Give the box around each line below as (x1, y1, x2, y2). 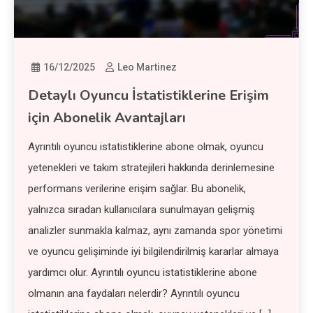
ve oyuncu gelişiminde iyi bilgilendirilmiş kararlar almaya (28, 245, 279, 259)
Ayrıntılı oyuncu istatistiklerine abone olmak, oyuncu (28, 140, 264, 154)
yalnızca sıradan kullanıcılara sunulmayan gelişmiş (28, 203, 256, 217)
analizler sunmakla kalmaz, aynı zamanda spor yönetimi (28, 224, 283, 238)
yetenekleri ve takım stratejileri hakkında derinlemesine (28, 161, 275, 175)
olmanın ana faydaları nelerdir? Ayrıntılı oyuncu (28, 287, 240, 300)
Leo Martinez (117, 61, 177, 73)
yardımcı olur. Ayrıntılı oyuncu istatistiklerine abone (28, 266, 258, 279)
